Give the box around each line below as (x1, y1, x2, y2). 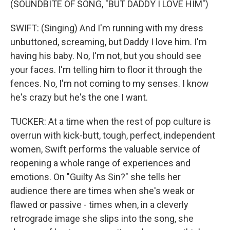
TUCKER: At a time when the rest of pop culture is (10, 116, 211, 127)
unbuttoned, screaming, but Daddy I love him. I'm (10, 36, 207, 47)
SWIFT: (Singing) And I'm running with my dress (10, 23, 203, 33)
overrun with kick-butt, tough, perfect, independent (10, 130, 215, 141)
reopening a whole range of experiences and (10, 158, 190, 168)
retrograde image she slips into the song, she (10, 213, 194, 224)
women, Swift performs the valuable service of (10, 144, 201, 155)
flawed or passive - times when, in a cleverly (10, 199, 188, 210)
